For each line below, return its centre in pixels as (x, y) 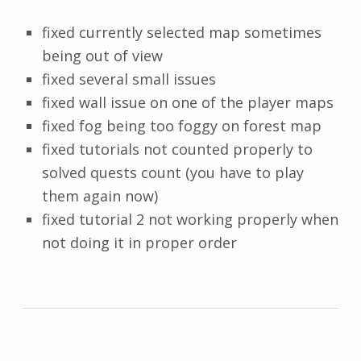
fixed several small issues (129, 79)
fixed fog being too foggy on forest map (181, 126)
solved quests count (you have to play (172, 173)
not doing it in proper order (139, 243)
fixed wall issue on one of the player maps (187, 103)
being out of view (102, 56)
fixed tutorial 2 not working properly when (190, 220)
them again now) (100, 196)
